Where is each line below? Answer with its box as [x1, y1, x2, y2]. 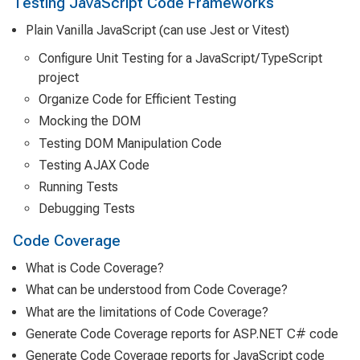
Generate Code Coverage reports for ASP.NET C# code [26, 325, 338, 342]
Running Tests [39, 178, 118, 194]
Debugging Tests [39, 201, 135, 217]
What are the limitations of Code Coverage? [26, 304, 268, 320]
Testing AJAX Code [39, 157, 149, 173]
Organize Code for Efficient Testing [39, 92, 236, 108]
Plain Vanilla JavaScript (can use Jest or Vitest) [26, 22, 289, 38]
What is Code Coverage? [26, 260, 164, 276]
